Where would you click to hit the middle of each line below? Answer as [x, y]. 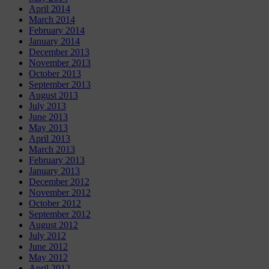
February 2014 [57, 31]
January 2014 [54, 41]
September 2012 [60, 214]
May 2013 [48, 128]
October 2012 [55, 204]
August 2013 [53, 95]
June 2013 [48, 117]
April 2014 [50, 9]
